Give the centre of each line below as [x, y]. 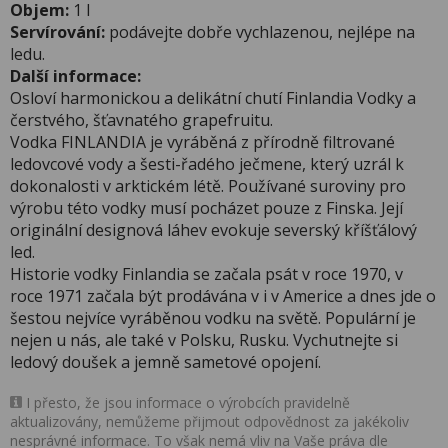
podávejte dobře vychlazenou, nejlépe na [260, 32]
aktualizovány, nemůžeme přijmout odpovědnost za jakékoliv [209, 421]
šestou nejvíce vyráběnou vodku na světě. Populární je [213, 318]
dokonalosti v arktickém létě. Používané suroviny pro [208, 186]
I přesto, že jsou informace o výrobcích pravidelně [186, 402]
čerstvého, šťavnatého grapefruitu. [141, 120]
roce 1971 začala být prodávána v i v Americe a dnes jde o [223, 296]
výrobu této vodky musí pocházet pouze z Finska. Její [206, 208]
